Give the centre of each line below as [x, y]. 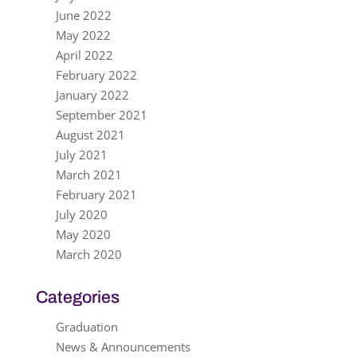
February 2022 [96, 75]
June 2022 [83, 15]
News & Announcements [123, 347]
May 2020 [83, 234]
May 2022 [83, 35]
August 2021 [90, 135]
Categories [77, 297]
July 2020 [81, 214]
